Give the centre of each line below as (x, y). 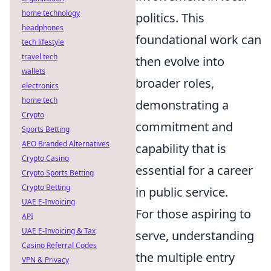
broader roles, (175, 83)
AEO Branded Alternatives (66, 144)
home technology (51, 13)
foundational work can (198, 40)
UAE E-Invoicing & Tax (59, 231)
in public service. (182, 192)
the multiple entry (185, 257)
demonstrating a (182, 105)
